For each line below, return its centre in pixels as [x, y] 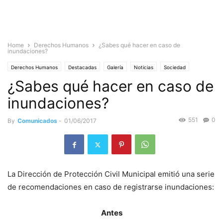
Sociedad [175, 67]
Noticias [144, 67]
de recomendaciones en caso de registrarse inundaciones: [111, 187]
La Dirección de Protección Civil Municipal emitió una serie [111, 174]
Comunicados [37, 121]
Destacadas [82, 67]
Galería [115, 67]
